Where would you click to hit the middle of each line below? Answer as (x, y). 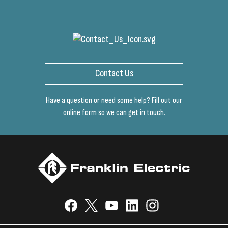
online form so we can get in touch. (114, 112)
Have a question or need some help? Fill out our (114, 100)
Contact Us (114, 74)
